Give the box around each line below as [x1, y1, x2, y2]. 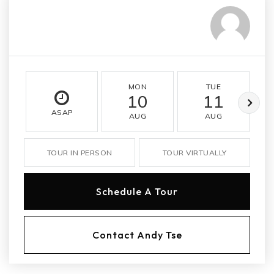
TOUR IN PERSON [46, 148, 113, 157]
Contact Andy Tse [92, 229, 182, 241]
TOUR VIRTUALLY [162, 148, 227, 157]
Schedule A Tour [96, 185, 178, 198]
